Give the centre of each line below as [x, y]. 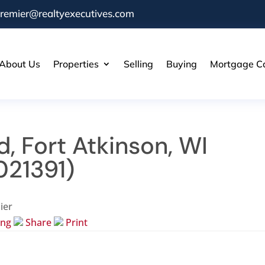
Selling [138, 64]
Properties [76, 64]
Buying [181, 64]
